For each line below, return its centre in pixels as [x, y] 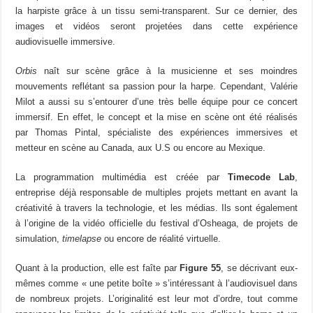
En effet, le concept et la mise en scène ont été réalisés [177, 117]
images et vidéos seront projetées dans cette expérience [156, 26]
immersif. [36, 117]
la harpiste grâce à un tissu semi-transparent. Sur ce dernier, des [156, 10]
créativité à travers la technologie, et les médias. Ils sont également [156, 208]
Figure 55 [198, 268]
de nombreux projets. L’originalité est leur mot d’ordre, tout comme [156, 298]
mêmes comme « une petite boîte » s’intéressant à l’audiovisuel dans [156, 283]
